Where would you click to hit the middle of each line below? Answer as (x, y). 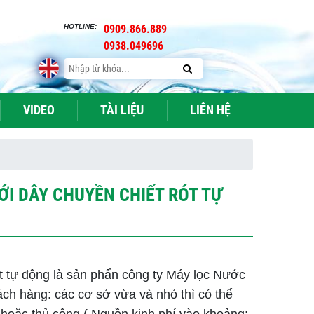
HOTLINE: (80, 26)
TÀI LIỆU (122, 110)
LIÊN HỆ (210, 110)
